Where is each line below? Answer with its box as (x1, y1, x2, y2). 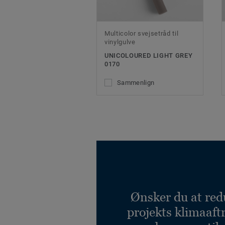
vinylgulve (104, 38, 136, 46)
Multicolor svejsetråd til (104, 30, 179, 38)
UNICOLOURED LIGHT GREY (104, 52, 193, 60)
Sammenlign (117, 79, 155, 87)
